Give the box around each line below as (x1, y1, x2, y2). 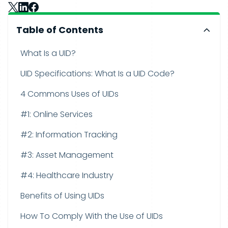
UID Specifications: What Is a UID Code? (20, 68, 175, 79)
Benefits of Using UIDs (20, 190, 104, 202)
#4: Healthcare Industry (20, 169, 113, 181)
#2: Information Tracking (20, 129, 118, 140)
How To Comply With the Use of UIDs (20, 210, 163, 222)
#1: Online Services (20, 108, 93, 120)
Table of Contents (16, 23, 103, 36)
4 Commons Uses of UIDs (20, 88, 119, 100)
